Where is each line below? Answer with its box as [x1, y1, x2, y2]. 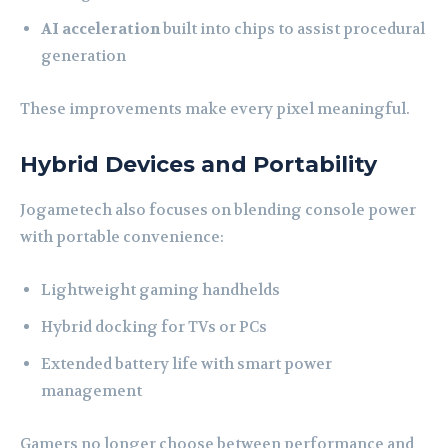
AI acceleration [41, 19, 160, 40]
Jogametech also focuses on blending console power [20, 200, 416, 221]
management [41, 381, 142, 402]
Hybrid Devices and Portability [20, 151, 377, 179]
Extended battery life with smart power [41, 354, 332, 375]
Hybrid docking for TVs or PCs [41, 317, 267, 338]
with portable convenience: [20, 227, 224, 248]
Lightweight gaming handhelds [41, 280, 280, 301]
